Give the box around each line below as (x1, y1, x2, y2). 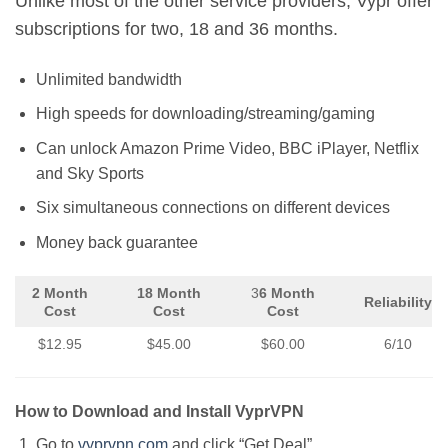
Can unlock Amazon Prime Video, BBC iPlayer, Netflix (35, 139, 419, 157)
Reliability (363, 293, 432, 310)
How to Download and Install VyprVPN (15, 402, 304, 420)
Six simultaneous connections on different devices (35, 199, 390, 217)
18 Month (137, 284, 201, 301)
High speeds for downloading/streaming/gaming (35, 105, 375, 123)
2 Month (32, 284, 89, 301)
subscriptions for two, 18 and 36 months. (15, 19, 338, 40)
